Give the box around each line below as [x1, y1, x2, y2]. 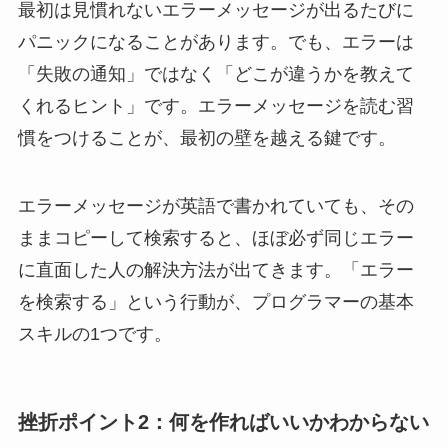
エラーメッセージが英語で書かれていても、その [17, 195, 414, 216]
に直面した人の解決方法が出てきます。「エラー [17, 259, 414, 280]
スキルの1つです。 [17, 323, 172, 344]
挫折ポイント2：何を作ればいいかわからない [17, 410, 429, 433]
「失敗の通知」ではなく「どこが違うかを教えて [17, 63, 414, 84]
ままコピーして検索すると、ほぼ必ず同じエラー [17, 227, 414, 248]
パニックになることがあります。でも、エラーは [17, 31, 414, 52]
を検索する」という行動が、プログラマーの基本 [17, 291, 414, 312]
